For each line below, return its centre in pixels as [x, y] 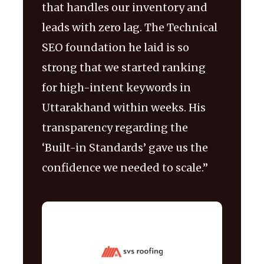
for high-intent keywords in [116, 87]
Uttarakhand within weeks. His [124, 107]
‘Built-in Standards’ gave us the [125, 147]
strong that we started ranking [124, 67]
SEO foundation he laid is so [115, 47]
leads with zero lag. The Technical [130, 27]
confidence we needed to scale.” [125, 167]
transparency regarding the [115, 127]
